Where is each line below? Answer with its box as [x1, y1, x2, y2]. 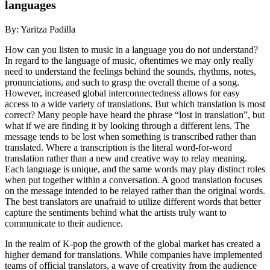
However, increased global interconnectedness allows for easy [5, 87, 240, 98]
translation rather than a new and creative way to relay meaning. [5, 152, 247, 163]
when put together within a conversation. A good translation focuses [5, 174, 262, 185]
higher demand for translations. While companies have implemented [5, 249, 262, 260]
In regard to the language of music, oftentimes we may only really [5, 55, 254, 66]
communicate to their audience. [5, 218, 123, 228]
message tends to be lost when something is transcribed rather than [5, 131, 256, 142]
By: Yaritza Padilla [5, 24, 75, 34]
